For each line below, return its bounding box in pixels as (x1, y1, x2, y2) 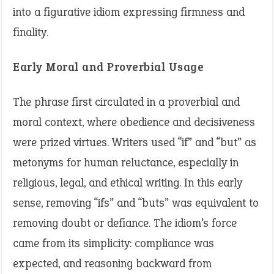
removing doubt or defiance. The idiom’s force (13, 215, 237, 231)
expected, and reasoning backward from (13, 256, 212, 271)
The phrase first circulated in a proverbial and (13, 94, 240, 109)
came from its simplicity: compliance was (13, 235, 214, 251)
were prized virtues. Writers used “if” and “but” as (13, 135, 256, 150)
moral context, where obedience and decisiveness (13, 114, 255, 130)
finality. (13, 24, 48, 40)
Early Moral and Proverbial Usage (13, 59, 204, 75)
